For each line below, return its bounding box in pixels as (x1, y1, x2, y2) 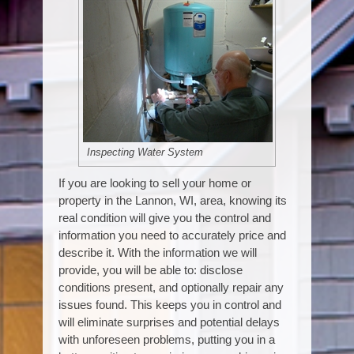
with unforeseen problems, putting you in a (58, 333, 275, 346)
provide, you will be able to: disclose (58, 263, 243, 277)
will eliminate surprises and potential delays (58, 315, 280, 329)
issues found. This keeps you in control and (58, 298, 281, 311)
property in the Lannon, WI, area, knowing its (58, 194, 287, 207)
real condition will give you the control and (58, 211, 271, 224)
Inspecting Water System (87, 146, 203, 158)
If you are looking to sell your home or (58, 176, 251, 190)
